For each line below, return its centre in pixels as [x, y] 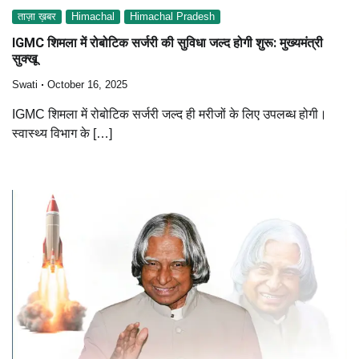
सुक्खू [24, 58]
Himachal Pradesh [172, 17]
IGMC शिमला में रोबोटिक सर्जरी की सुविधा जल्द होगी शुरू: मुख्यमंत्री [167, 42]
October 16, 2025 [87, 85]
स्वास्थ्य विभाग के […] [62, 133]
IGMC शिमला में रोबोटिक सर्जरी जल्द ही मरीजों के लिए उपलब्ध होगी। [169, 114]
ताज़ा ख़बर [37, 17]
